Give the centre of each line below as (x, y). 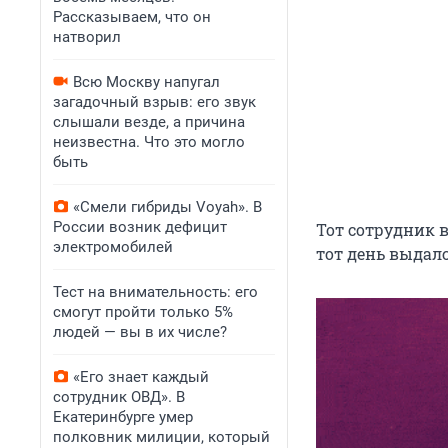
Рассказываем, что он (132, 17)
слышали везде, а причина (149, 122)
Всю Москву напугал (146, 82)
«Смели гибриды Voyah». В (167, 207)
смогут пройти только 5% (143, 312)
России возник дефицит (140, 227)
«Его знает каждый (141, 377)
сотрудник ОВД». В (119, 397)
